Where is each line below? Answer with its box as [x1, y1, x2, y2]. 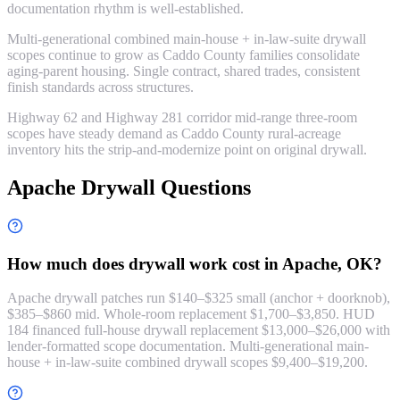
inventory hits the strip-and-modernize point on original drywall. [7, 142, 367, 158]
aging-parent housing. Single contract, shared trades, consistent [7, 63, 360, 79]
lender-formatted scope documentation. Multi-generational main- [7, 338, 369, 354]
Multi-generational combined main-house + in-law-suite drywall [7, 31, 366, 47]
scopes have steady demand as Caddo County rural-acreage [7, 126, 341, 142]
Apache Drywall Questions [7, 175, 251, 199]
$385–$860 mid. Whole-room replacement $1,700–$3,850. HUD [7, 306, 375, 322]
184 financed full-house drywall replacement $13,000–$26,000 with [7, 322, 390, 338]
